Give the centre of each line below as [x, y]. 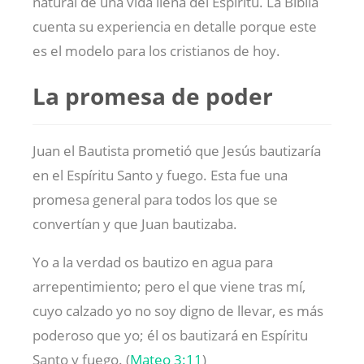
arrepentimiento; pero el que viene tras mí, [169, 287]
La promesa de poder [153, 96]
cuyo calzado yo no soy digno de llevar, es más [178, 311]
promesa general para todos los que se [155, 200]
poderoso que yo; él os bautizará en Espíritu [170, 336]
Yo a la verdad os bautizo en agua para [153, 262]
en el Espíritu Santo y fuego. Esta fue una [160, 175]
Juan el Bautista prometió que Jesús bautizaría [177, 151]
